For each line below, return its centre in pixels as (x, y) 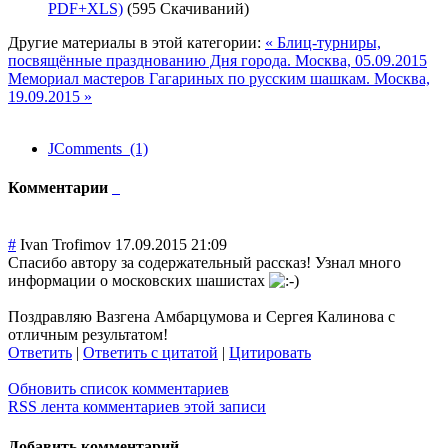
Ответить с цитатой (150, 353)
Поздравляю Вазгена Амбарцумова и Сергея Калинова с (201, 317)
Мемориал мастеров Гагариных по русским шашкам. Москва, (219, 78)
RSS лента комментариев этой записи (137, 407)
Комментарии (60, 188)
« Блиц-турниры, (323, 42)
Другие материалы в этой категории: (134, 42)
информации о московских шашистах (138, 281)
